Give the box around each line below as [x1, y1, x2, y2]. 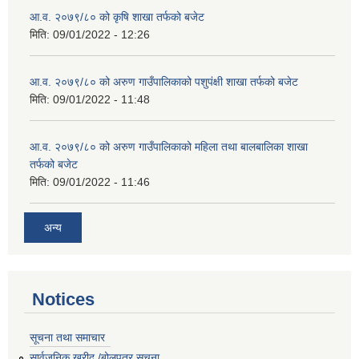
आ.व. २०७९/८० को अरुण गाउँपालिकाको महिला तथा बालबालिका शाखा [30, 140, 308, 154]
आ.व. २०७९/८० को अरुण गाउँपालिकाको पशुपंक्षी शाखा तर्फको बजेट [30, 75, 298, 89]
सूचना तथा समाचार [30, 330, 105, 344]
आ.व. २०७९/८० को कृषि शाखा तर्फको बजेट [30, 10, 204, 24]
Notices [32, 288, 95, 309]
